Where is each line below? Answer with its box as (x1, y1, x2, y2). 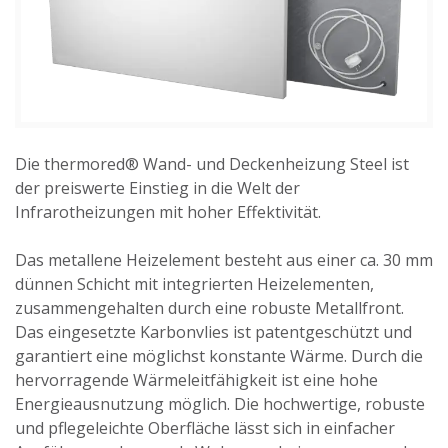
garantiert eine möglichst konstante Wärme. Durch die (15, 345, 423, 368)
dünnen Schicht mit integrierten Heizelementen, (15, 273, 374, 296)
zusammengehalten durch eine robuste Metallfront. (15, 297, 404, 320)
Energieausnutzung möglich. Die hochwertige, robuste (15, 393, 425, 416)
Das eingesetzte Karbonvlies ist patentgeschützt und (15, 321, 412, 344)
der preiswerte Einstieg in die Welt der (15, 177, 300, 200)
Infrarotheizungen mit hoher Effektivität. (15, 201, 321, 224)
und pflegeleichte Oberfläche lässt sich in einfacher (15, 417, 395, 440)
